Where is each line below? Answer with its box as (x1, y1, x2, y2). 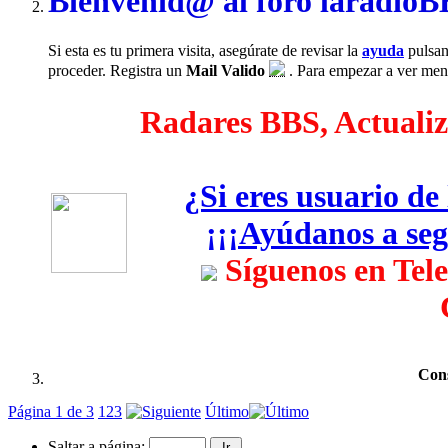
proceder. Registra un (48, 61, 186, 79)
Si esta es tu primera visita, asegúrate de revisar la (48, 41, 362, 59)
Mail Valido (186, 61, 265, 79)
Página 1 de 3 (8, 402, 94, 420)
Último (205, 402, 249, 420)
